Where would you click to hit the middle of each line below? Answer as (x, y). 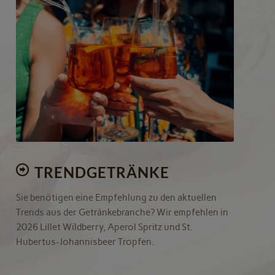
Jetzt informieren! (125, 69)
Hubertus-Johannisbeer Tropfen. (85, 242)
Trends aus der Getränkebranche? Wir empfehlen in (122, 213)
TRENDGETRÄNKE (102, 172)
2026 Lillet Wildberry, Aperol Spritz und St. (104, 227)
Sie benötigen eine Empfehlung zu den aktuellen (117, 198)
